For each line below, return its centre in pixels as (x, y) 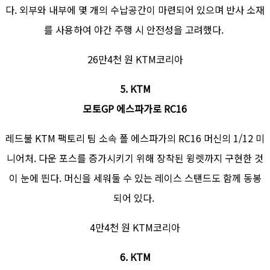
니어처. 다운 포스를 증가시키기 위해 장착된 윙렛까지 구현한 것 (135, 158)
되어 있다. (135, 198)
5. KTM (135, 89)
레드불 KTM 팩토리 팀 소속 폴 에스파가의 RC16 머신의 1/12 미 (135, 138)
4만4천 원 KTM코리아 (135, 228)
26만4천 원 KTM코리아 (135, 59)
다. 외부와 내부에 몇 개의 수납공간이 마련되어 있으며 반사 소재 (135, 10)
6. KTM (135, 257)
